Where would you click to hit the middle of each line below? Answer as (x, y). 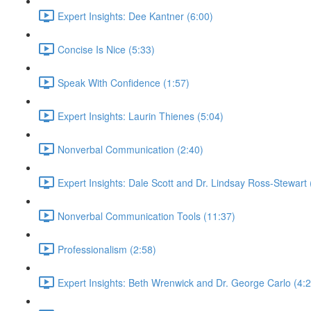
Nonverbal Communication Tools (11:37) (146, 216)
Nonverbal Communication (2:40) (131, 149)
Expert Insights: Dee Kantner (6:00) (135, 16)
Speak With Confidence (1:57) (124, 82)
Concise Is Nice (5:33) (106, 49)
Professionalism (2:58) (107, 249)
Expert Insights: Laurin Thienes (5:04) (141, 116)
